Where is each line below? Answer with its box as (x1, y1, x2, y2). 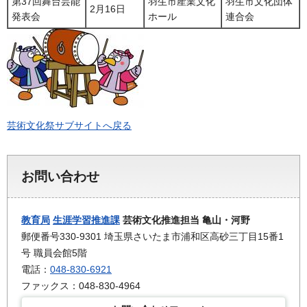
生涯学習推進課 (53, 214, 120, 225)
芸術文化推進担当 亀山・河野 (120, 214, 250, 225)
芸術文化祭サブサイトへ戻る (7, 119, 132, 131)
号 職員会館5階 (21, 247, 87, 258)
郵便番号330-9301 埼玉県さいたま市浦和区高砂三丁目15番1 (21, 230, 284, 242)
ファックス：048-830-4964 (21, 280, 140, 291)
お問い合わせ (21, 169, 99, 184)
